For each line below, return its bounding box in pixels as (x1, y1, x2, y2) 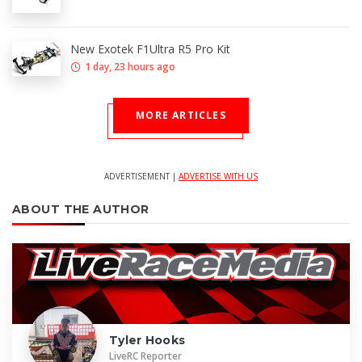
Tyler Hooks (109, 332, 186, 347)
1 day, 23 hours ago (85, 59, 175, 74)
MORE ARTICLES (136, 107, 226, 122)
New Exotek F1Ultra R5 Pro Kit (70, 40, 230, 57)
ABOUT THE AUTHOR (12, 201, 149, 217)
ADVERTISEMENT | (104, 170, 179, 182)
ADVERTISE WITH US (179, 170, 258, 182)
